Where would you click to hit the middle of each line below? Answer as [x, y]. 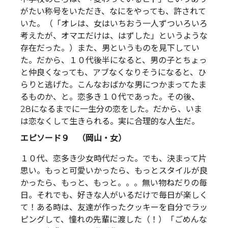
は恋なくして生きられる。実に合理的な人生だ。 [110, 121]
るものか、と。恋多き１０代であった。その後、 [110, 97]
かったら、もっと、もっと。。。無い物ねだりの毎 [114, 183]
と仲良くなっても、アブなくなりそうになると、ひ [113, 72]
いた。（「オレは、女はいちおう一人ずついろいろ [114, 23]
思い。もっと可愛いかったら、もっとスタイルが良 [114, 171]
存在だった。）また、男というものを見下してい [110, 48]
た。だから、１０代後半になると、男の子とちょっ [114, 60]
